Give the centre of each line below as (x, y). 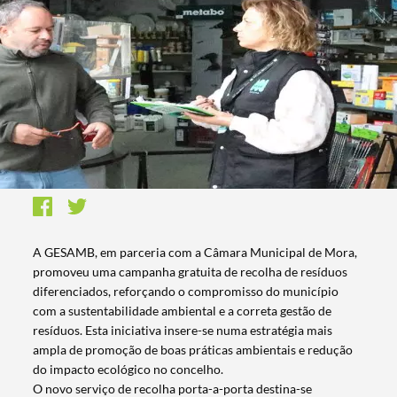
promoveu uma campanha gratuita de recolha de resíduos (191, 272)
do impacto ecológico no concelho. (128, 370)
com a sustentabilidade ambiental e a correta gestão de (183, 311)
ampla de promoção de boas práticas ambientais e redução (193, 350)
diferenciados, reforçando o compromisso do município (186, 292)
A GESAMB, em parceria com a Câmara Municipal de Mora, (195, 253)
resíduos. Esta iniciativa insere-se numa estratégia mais (183, 331)
